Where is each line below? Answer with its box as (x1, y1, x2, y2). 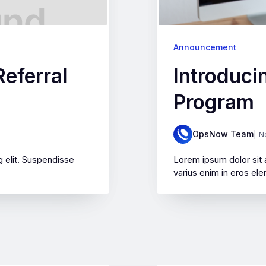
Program (173, 90, 254, 114)
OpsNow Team (192, 129, 254, 139)
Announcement (173, 42, 236, 52)
